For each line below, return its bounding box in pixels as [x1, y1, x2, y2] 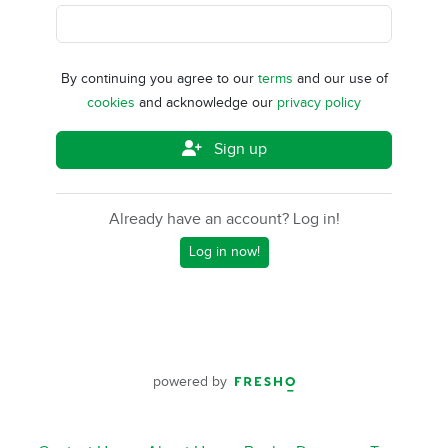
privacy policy [277, 95, 361, 112]
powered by [153, 374, 231, 391]
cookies [87, 95, 139, 112]
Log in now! [188, 244, 260, 261]
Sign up [209, 140, 267, 160]
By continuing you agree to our [60, 71, 258, 88]
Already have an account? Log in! [108, 210, 340, 230]
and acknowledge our [139, 95, 277, 112]
